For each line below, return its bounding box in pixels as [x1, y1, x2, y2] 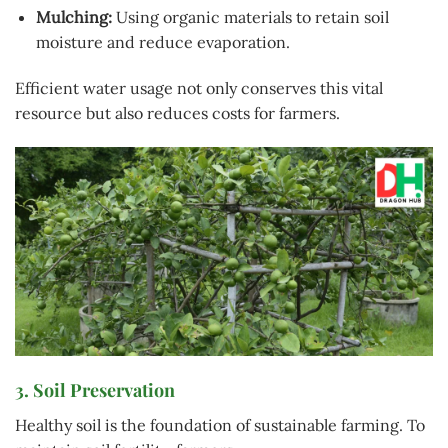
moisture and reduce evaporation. [35, 31, 290, 52]
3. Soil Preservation [15, 378, 175, 403]
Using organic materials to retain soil [111, 6, 389, 27]
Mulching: [35, 6, 112, 27]
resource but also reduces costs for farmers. [15, 102, 340, 123]
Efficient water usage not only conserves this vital [15, 77, 383, 98]
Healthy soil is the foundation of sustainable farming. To [15, 415, 425, 436]
